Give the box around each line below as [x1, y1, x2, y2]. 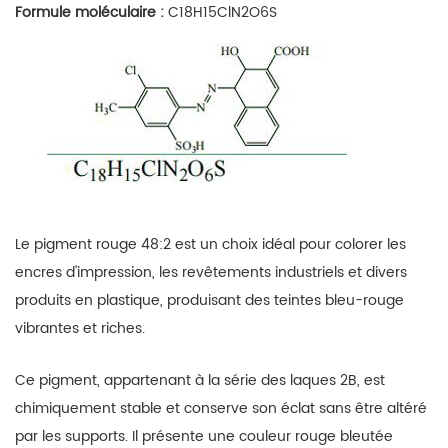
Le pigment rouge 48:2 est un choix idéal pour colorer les [15, 233, 406, 256]
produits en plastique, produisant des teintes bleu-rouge [15, 289, 404, 312]
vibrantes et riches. [15, 317, 145, 340]
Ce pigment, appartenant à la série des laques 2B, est [15, 369, 385, 392]
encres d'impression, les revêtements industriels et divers [15, 261, 407, 284]
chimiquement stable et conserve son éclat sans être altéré [15, 397, 427, 420]
